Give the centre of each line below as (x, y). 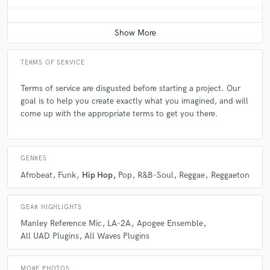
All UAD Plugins (50, 236)
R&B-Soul (155, 175)
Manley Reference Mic (61, 224)
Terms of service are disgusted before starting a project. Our (130, 88)
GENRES (34, 159)
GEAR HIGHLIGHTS (51, 208)
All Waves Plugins (117, 236)
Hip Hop (97, 175)
